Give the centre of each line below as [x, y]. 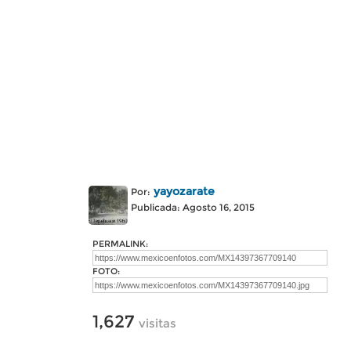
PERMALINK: [120, 244]
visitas [157, 323]
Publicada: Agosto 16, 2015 [193, 207]
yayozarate [184, 191]
